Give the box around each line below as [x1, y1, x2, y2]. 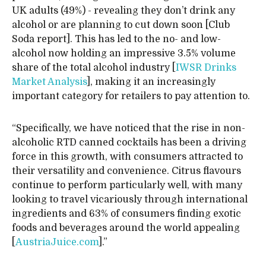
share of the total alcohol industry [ [12, 62, 176, 73]
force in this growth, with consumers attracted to [12, 151, 243, 162]
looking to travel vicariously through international [12, 194, 248, 205]
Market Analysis [12, 77, 87, 87]
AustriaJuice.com [15, 237, 99, 248]
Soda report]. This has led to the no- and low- [12, 34, 221, 45]
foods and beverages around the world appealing [12, 223, 240, 233]
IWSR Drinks [176, 62, 236, 73]
